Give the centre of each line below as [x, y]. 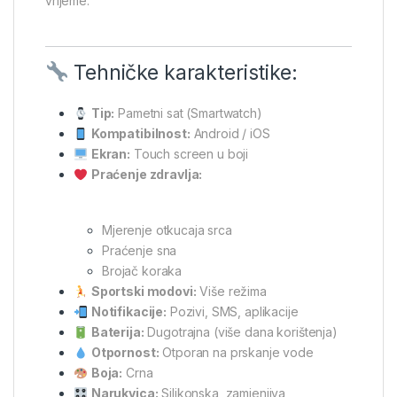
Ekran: [110, 154]
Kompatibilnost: [140, 134]
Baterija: [117, 332]
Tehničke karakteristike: [183, 72]
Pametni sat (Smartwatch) [188, 113]
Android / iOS [230, 134]
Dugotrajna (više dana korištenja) [241, 332]
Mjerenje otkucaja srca [167, 230]
